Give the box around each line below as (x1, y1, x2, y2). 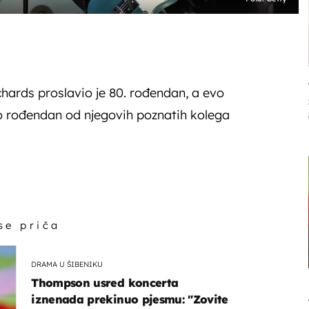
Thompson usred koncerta (31, 276, 179, 290)
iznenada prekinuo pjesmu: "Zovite (31, 292, 228, 307)
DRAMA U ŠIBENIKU (31, 259, 103, 269)
